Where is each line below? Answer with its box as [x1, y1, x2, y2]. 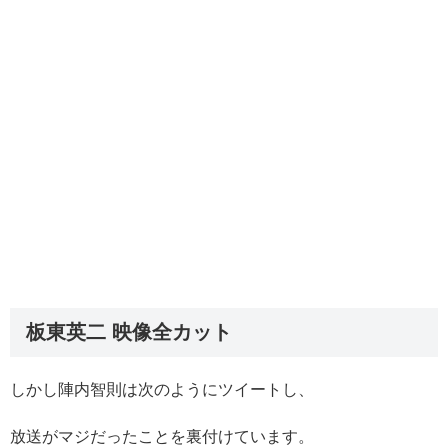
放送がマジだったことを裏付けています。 [10, 428, 314, 446]
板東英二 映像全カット [26, 320, 232, 343]
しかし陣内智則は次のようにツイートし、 [10, 381, 314, 399]
